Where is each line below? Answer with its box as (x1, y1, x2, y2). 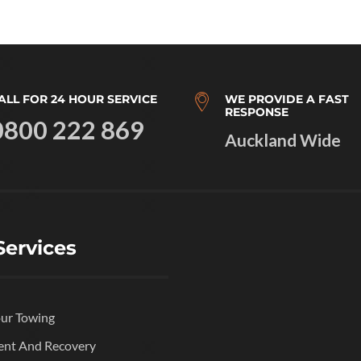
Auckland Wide (225, 129, 341, 150)
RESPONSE (225, 104, 288, 119)
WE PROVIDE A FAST (225, 91, 349, 106)
